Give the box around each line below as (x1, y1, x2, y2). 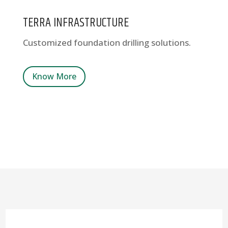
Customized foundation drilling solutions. (22, 36, 191, 48)
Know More (32, 70, 76, 82)
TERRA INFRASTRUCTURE (22, 13, 129, 33)
